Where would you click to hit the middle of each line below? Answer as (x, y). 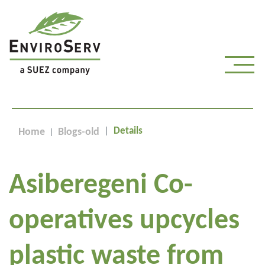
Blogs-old (79, 132)
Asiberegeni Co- (101, 186)
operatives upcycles (124, 221)
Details (128, 131)
